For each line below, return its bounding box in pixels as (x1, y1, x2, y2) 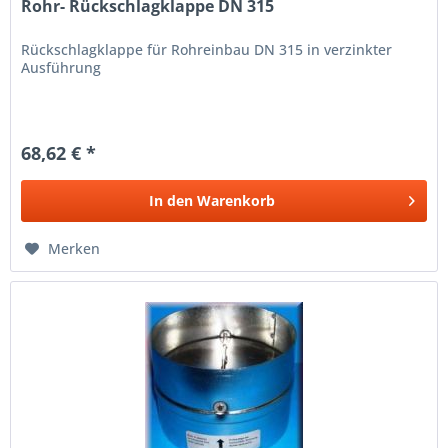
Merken (48, 239, 101, 259)
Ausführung (21, 58, 102, 78)
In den (149, 191, 194, 211)
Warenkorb (197, 191, 276, 211)
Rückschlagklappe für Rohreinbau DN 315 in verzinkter (21, 40, 393, 60)
